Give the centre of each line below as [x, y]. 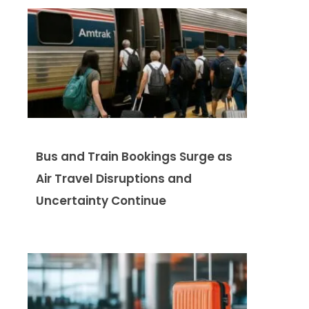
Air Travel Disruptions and [114, 179]
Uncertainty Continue [101, 201]
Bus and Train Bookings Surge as [134, 157]
